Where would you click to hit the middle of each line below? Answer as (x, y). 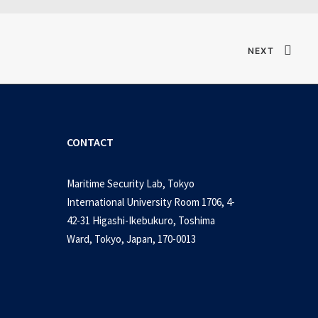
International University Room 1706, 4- (151, 202)
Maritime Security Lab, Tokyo (131, 183)
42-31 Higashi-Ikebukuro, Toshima (141, 220)
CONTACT (90, 142)
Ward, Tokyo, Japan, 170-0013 (131, 239)
